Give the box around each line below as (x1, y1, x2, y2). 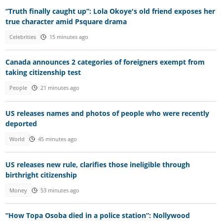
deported (5, 118, 37, 128)
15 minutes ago (49, 33, 88, 40)
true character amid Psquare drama (5, 16, 127, 26)
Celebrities (9, 33, 37, 40)
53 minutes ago (40, 186, 79, 194)
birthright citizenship (5, 170, 77, 180)
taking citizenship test (5, 68, 81, 77)
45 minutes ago (37, 136, 77, 143)
